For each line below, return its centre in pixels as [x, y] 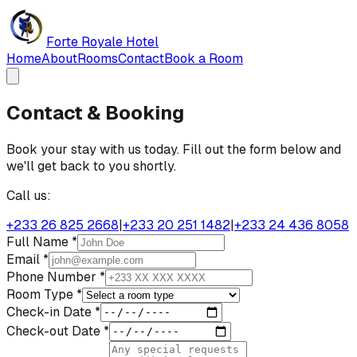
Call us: [29, 195]
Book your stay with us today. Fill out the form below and [174, 149]
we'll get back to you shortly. [91, 166]
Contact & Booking [95, 112]
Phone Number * [56, 277]
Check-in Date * [53, 312]
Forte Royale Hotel [102, 42]
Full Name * [42, 241]
